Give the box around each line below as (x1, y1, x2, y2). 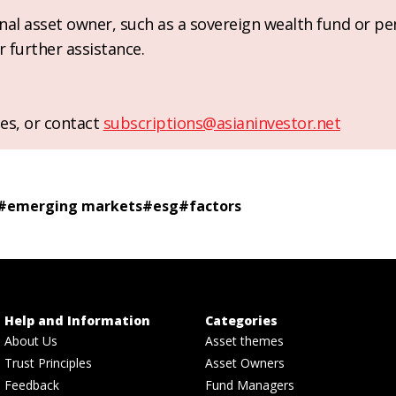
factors (189, 196, 241, 217)
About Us (4, 332, 58, 350)
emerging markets (7, 196, 142, 217)
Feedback (4, 377, 60, 394)
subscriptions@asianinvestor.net (103, 112, 340, 134)
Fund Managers (205, 377, 294, 394)
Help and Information (4, 312, 151, 330)
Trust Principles (4, 354, 93, 372)
